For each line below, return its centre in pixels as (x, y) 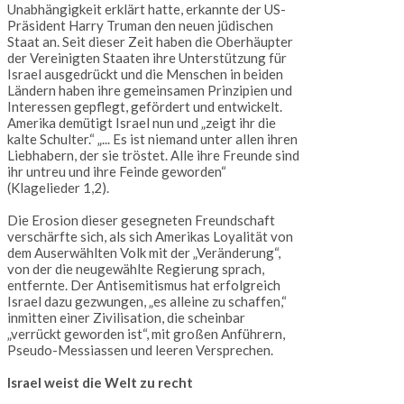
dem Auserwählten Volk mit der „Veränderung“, (144, 253)
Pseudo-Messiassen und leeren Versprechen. (140, 350)
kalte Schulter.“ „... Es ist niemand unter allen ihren (152, 139)
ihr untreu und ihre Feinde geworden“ (117, 172)
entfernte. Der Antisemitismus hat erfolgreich (144, 285)
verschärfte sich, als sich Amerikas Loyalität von (150, 237)
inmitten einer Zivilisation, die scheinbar (126, 318)
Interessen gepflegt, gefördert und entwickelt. (145, 107)
